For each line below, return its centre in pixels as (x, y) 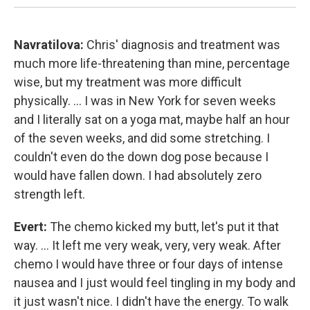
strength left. (49, 194)
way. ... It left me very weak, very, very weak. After (147, 246)
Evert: (30, 227)
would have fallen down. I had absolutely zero (138, 176)
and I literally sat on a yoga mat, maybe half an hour (152, 120)
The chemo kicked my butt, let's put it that (163, 227)
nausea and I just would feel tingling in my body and (155, 283)
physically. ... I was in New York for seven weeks (145, 101)
